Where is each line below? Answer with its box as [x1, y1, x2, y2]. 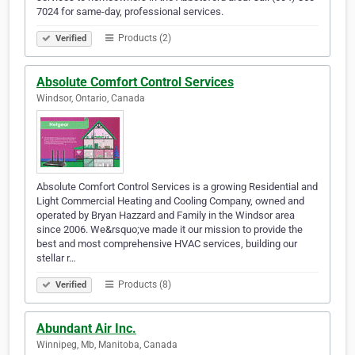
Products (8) [116, 279, 171, 291]
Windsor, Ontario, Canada [36, 93, 145, 105]
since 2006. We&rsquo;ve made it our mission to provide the [36, 223, 303, 236]
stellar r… [36, 252, 76, 265]
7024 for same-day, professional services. [36, 6, 223, 18]
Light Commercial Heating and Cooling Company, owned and [36, 195, 304, 208]
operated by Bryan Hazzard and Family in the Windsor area [36, 209, 295, 222]
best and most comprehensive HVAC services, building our [36, 238, 297, 250]
